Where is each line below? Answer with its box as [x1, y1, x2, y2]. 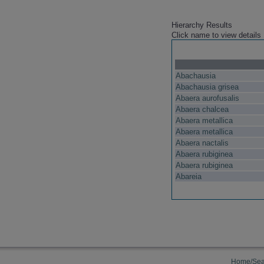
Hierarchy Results [171, 21, 232, 30]
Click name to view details [171, 31, 261, 40]
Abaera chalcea [175, 105, 229, 114]
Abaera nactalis [175, 138, 229, 148]
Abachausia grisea [175, 82, 239, 92]
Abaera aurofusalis [175, 94, 239, 103]
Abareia [175, 172, 202, 181]
